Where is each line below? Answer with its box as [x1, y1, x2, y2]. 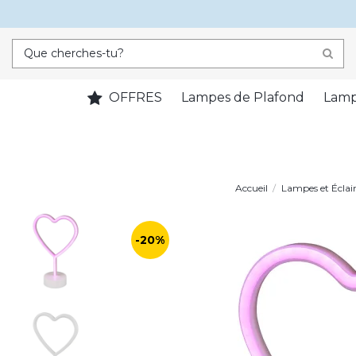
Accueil [234, 182, 268, 195]
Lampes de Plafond [180, 90, 304, 106]
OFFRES [105, 90, 162, 106]
